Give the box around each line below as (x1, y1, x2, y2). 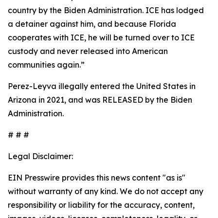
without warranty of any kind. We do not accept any (8, 186, 203, 196)
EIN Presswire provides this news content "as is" (8, 173, 185, 182)
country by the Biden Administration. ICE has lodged (8, 5, 204, 15)
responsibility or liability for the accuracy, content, (8, 200, 195, 210)
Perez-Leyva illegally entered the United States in (8, 81, 196, 91)
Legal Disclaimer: (8, 151, 73, 161)
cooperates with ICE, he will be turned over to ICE (8, 33, 195, 42)
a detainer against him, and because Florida (8, 19, 176, 29)
